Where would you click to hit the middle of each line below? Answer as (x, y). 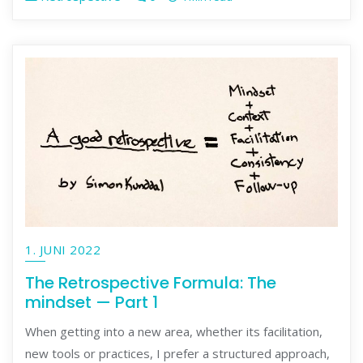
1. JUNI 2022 (63, 250)
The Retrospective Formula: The (151, 283)
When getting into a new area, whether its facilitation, (174, 331)
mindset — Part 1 (92, 303)
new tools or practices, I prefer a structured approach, (177, 353)
